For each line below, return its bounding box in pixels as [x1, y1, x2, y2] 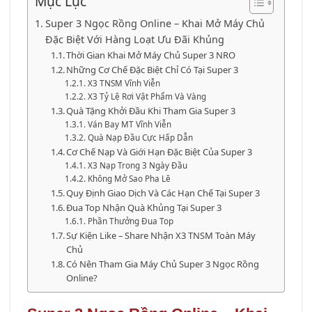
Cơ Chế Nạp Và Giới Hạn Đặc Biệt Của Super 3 [66, 146, 253, 158]
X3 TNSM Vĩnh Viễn [87, 78, 160, 88]
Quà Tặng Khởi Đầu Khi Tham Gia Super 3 [66, 104, 236, 117]
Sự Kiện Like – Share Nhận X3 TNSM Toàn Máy [66, 229, 256, 242]
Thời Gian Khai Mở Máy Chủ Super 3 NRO [66, 49, 236, 61]
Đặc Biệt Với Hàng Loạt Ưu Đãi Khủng [45, 33, 224, 46]
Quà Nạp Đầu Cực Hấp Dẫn [87, 132, 193, 143]
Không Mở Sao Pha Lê [87, 173, 171, 184]
